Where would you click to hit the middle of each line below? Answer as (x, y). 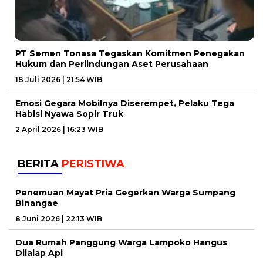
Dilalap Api (39, 253)
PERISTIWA (93, 163)
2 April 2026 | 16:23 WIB (59, 129)
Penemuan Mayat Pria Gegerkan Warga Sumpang (125, 192)
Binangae (37, 203)
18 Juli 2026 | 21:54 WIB (59, 79)
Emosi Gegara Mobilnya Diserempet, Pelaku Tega (125, 103)
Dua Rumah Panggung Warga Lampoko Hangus (121, 242)
